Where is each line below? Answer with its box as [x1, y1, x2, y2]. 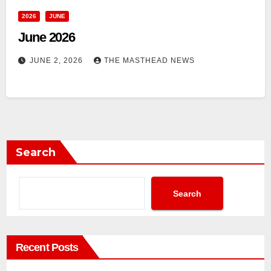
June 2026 [18, 30, 76, 45]
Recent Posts [16, 241, 79, 254]
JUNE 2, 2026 [30, 56, 85, 65]
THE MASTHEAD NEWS [104, 56, 195, 65]
